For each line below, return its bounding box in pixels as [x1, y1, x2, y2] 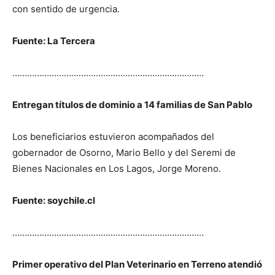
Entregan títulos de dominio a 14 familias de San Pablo [12, 98, 252, 110]
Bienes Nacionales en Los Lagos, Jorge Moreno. [12, 162, 221, 174]
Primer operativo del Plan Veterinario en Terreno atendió [12, 258, 262, 270]
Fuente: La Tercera [12, 34, 95, 47]
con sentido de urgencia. [12, 2, 120, 15]
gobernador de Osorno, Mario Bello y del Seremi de [12, 146, 236, 158]
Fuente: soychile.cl [12, 194, 95, 206]
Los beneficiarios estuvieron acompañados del [12, 130, 214, 142]
